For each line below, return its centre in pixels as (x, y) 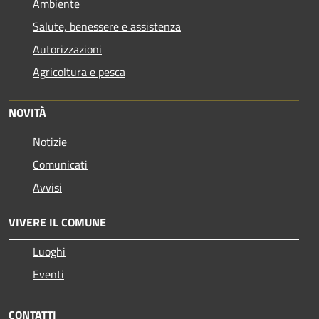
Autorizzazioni (67, 49)
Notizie (50, 141)
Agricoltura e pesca (79, 72)
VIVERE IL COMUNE (57, 222)
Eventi (48, 274)
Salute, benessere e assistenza (107, 26)
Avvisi (47, 187)
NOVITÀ (27, 112)
